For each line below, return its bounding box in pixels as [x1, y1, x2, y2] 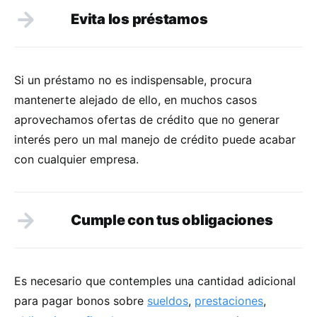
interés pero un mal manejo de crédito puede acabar [14, 132, 296, 146]
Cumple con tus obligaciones [71, 211, 273, 229]
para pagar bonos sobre [14, 293, 147, 308]
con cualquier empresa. [14, 151, 139, 166]
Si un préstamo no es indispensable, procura [14, 72, 252, 87]
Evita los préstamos [71, 10, 208, 28]
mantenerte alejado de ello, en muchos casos [14, 92, 257, 107]
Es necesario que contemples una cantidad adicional [14, 273, 296, 288]
